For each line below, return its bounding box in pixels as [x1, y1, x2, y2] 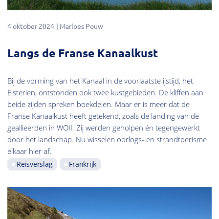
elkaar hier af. [7, 146, 52, 156]
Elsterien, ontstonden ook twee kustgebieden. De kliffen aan [7, 87, 203, 97]
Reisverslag [17, 159, 53, 169]
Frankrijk [69, 159, 96, 169]
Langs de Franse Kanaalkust [7, 46, 158, 61]
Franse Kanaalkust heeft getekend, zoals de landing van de [7, 110, 199, 121]
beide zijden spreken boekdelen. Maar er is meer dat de [7, 99, 190, 109]
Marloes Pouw [60, 22, 103, 31]
